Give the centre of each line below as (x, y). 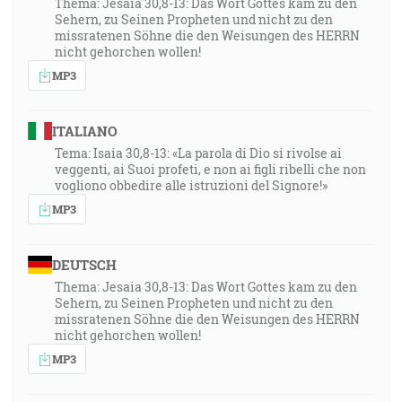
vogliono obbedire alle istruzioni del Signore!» (191, 185)
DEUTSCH (84, 265)
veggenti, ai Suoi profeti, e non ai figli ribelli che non (210, 169)
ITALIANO (84, 131)
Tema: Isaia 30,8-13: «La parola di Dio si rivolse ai (198, 153)
